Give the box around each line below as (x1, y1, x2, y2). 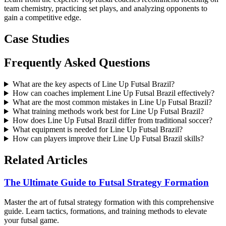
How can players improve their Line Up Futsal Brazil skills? (12, 134, 204, 143)
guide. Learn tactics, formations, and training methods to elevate (4, 206, 207, 215)
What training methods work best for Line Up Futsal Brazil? (12, 107, 204, 116)
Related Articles (4, 153, 87, 167)
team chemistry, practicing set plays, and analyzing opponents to (4, 4, 207, 13)
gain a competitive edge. (4, 13, 81, 22)
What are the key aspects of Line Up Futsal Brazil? (12, 80, 175, 89)
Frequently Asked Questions (4, 56, 150, 70)
